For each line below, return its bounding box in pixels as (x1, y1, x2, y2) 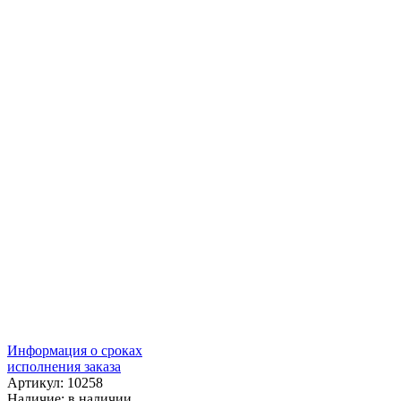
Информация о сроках (7, 343, 142, 358)
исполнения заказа (7, 359, 121, 374)
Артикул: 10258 (7, 375, 103, 390)
